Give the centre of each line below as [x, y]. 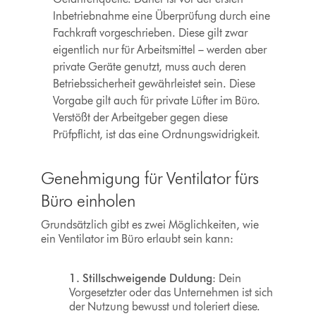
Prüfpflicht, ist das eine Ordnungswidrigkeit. [157, 135]
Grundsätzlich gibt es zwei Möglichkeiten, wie [150, 225]
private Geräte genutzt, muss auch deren [150, 67]
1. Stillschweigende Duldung [140, 279]
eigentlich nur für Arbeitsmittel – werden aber [160, 50]
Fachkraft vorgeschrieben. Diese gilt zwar [151, 33]
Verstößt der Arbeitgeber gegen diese [141, 118]
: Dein [226, 279]
